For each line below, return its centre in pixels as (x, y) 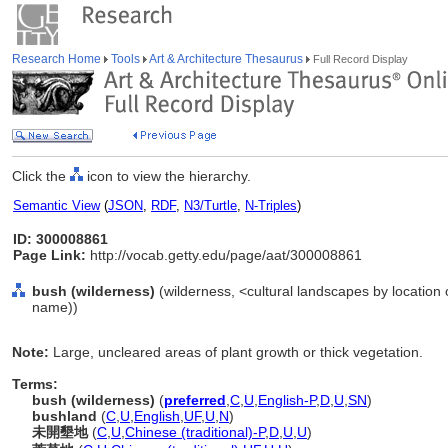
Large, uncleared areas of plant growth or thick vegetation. (238, 352)
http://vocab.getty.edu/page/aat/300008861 (224, 255)
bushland (64, 416)
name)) (55, 307)
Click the (41, 176)
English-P (287, 400)
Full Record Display (359, 59)
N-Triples (271, 205)
